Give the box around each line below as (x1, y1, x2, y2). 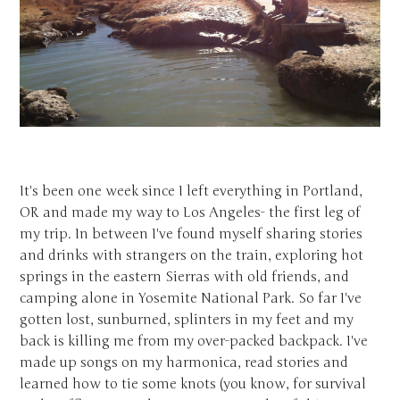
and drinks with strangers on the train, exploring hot (20, 246, 364, 263)
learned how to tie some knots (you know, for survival (20, 375, 367, 392)
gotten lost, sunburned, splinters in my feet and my (20, 311, 354, 328)
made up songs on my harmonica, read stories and (20, 354, 349, 371)
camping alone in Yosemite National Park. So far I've (20, 289, 362, 306)
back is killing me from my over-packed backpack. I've (20, 332, 369, 349)
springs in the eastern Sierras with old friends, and (20, 268, 350, 285)
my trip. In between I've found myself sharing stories (20, 225, 363, 242)
